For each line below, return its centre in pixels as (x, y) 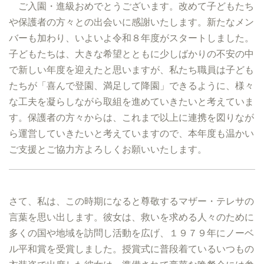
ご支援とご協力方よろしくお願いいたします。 (108, 149)
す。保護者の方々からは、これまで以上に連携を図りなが (131, 117)
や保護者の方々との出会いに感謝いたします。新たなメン (131, 22)
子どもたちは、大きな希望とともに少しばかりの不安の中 (131, 54)
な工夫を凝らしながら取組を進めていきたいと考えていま (131, 101)
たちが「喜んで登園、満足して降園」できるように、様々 (131, 85)
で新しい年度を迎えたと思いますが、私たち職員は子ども (131, 70)
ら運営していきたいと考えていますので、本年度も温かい (131, 133)
